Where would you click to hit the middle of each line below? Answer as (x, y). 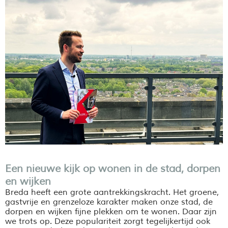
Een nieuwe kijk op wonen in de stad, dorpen (113, 168)
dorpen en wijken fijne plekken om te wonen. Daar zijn (111, 211)
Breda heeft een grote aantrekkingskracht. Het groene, (112, 192)
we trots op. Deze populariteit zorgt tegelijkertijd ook (108, 221)
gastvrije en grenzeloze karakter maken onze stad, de (109, 202)
